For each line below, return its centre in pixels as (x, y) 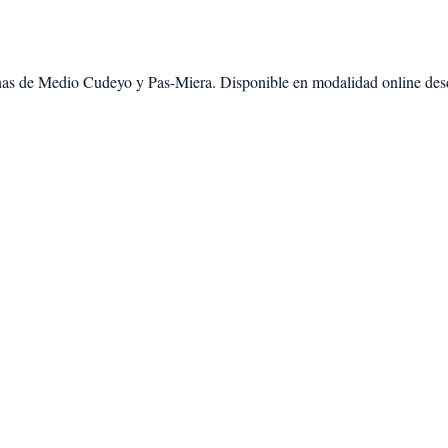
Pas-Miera (180, 81)
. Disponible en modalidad (297, 81)
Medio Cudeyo (85, 81)
